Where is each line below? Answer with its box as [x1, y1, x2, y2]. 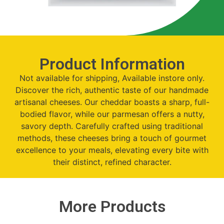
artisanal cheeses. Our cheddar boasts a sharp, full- [14, 96, 209, 107]
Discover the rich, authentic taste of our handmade [15, 84, 208, 95]
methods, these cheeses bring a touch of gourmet [17, 132, 206, 143]
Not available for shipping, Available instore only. [19, 72, 204, 83]
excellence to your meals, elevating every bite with [15, 144, 208, 155]
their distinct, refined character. [52, 156, 171, 167]
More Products [58, 197, 165, 216]
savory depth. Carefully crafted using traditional [21, 120, 203, 131]
